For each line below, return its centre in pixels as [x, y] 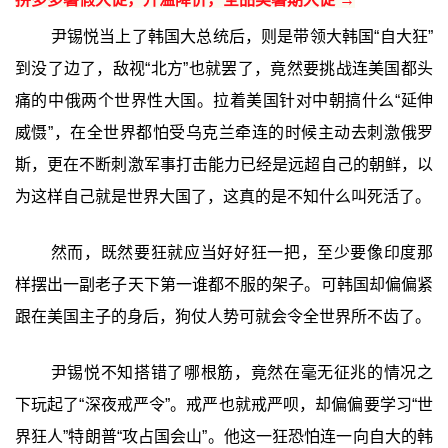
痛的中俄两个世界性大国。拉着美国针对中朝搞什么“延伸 [224, 101]
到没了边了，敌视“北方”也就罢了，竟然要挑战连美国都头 [224, 69]
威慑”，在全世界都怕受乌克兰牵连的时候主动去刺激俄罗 [224, 133]
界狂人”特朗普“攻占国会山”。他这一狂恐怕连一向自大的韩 [224, 437]
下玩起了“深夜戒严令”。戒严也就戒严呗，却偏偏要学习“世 [224, 405]
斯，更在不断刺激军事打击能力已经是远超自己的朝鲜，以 [224, 165]
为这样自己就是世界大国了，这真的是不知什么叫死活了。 [222, 197]
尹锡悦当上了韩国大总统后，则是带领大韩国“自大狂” [242, 37]
